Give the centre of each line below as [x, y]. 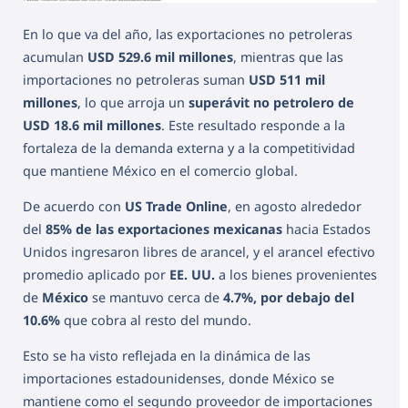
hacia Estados [326, 229]
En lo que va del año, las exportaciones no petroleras [188, 34]
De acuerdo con [74, 206]
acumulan [55, 56]
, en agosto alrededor [295, 206]
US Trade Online [176, 206]
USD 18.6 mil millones [92, 125]
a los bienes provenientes [296, 274]
